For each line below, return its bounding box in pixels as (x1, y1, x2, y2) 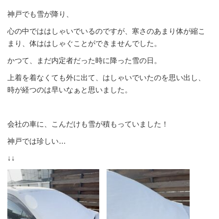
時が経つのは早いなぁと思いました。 (7, 85, 132, 94)
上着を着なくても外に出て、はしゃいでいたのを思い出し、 (7, 73, 205, 82)
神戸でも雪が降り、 (7, 9, 73, 18)
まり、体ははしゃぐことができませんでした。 (7, 39, 161, 47)
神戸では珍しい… (7, 136, 66, 145)
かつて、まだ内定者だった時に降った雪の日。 (7, 56, 161, 65)
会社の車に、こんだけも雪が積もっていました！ (7, 119, 169, 128)
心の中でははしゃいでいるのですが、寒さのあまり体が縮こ (7, 26, 205, 35)
